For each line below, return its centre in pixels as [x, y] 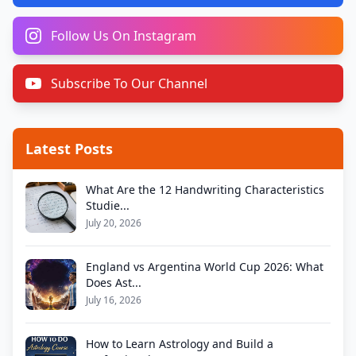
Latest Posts [69, 148]
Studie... [108, 205]
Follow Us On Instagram [124, 35]
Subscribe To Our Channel [129, 83]
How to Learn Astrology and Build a [180, 343]
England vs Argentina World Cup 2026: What [205, 266]
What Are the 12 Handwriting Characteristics [205, 189]
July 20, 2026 [114, 222]
